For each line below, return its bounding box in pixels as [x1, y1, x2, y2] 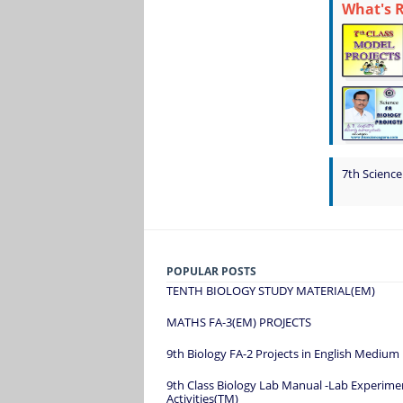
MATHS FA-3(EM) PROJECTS [166, 313, 311, 330]
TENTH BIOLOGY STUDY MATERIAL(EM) [166, 282, 375, 299]
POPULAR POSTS [166, 263, 256, 279]
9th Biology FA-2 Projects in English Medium [166, 345, 399, 362]
